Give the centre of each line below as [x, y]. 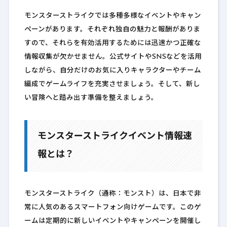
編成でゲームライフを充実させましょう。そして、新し [112, 85]
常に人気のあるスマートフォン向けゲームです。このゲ [112, 208]
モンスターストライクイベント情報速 [115, 137]
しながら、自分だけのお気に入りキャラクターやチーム [112, 71]
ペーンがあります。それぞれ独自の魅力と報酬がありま [112, 30]
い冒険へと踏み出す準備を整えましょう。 [91, 98]
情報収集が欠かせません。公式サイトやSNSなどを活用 [113, 57]
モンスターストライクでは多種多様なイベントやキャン [112, 16]
